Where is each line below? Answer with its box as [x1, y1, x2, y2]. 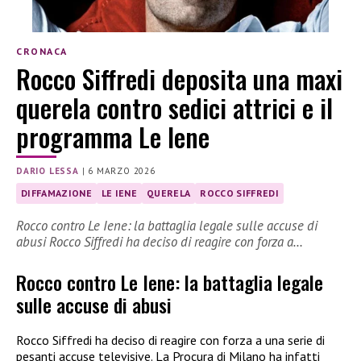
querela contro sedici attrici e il [16, 89, 333, 127]
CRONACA [16, 44, 68, 57]
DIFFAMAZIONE [21, 187, 92, 200]
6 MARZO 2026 [88, 165, 156, 177]
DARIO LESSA [16, 165, 79, 177]
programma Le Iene [16, 118, 210, 156]
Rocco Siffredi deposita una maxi [16, 60, 342, 98]
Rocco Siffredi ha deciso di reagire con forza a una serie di [16, 332, 325, 349]
